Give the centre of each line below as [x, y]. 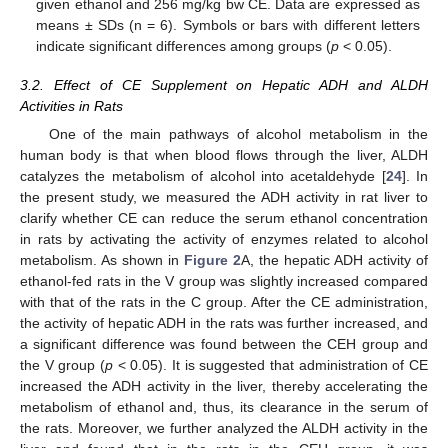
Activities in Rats [71, 105]
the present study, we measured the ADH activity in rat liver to [224, 196]
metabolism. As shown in [102, 259]
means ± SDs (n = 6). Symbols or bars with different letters [228, 25]
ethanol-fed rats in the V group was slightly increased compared [224, 280]
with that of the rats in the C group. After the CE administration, [224, 301]
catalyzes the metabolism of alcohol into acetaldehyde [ [203, 175]
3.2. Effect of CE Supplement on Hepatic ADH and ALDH [224, 84]
